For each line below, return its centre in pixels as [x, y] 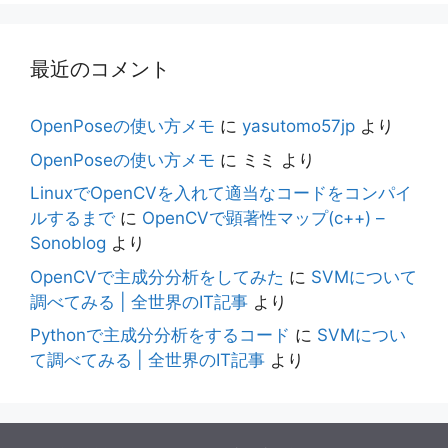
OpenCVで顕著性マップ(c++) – [263, 218]
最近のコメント [100, 69]
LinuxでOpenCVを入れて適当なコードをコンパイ [221, 193]
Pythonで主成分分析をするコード [160, 335]
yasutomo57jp [298, 126]
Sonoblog [68, 243]
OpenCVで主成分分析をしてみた [157, 276]
